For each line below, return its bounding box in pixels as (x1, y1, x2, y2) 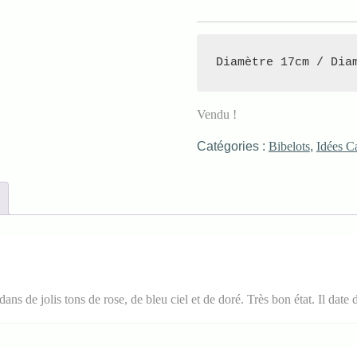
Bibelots (268, 139, 310, 153)
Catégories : (196, 139, 269, 153)
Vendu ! (196, 108, 237, 121)
